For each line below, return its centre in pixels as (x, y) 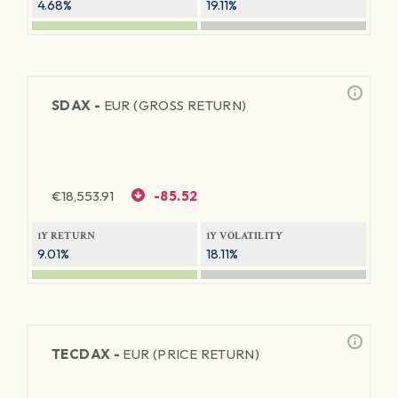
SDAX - (78, 105)
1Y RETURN (67, 236)
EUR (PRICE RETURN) (191, 354)
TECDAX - (88, 354)
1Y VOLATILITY (245, 236)
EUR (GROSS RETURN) (175, 105)
